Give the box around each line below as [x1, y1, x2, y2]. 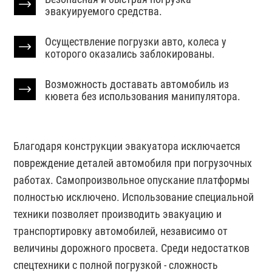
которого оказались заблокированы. [45, 47, 216, 60]
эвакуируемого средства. [45, 5, 163, 18]
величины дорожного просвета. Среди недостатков [13, 242, 250, 254]
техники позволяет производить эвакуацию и [13, 208, 222, 220]
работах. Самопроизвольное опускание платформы [13, 174, 250, 186]
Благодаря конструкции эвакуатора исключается [13, 140, 241, 152]
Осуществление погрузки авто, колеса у [45, 35, 227, 48]
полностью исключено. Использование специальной [13, 191, 254, 203]
